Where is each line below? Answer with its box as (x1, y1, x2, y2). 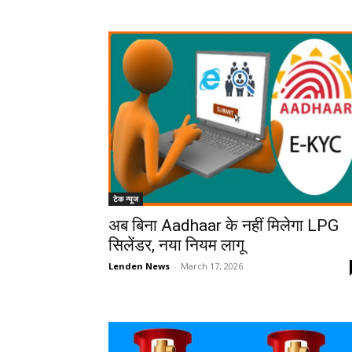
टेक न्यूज (113, 193, 138, 205)
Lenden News (108, 260, 170, 273)
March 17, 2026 (181, 260, 243, 273)
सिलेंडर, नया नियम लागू (108, 236, 244, 255)
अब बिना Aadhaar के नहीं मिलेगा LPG (108, 216, 339, 236)
